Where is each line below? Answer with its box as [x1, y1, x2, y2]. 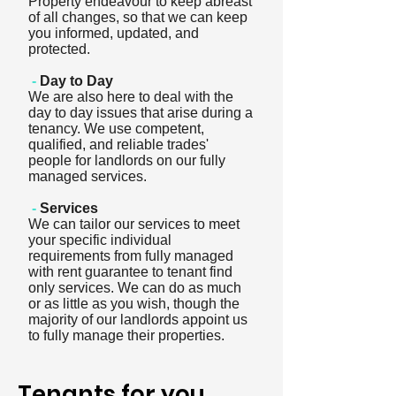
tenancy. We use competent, [28, 121, 204, 136]
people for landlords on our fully [28, 153, 225, 168]
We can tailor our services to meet [28, 217, 240, 232]
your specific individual [28, 232, 171, 247]
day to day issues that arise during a [28, 105, 253, 120]
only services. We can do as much [28, 280, 241, 295]
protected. [28, 42, 90, 57]
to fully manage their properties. [28, 328, 225, 343]
